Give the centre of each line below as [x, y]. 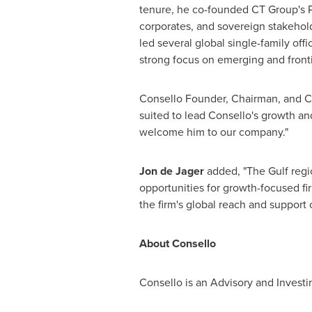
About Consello [177, 243]
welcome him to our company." [213, 132]
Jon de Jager [171, 171]
